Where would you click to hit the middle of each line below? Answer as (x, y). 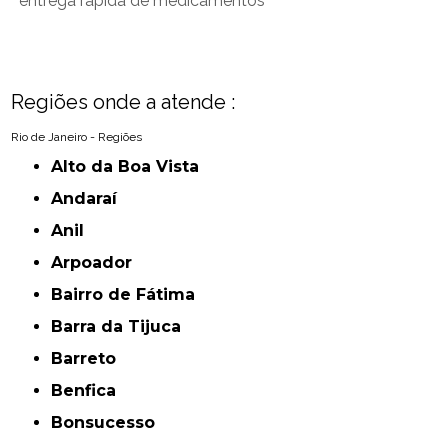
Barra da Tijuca (122, 327)
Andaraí (90, 199)
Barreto (90, 359)
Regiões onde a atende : (123, 102)
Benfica (90, 391)
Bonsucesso (109, 423)
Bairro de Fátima (129, 295)
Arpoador (98, 263)
